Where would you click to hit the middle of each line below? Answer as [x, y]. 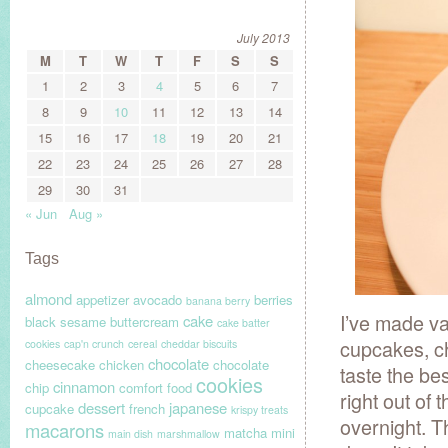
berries [273, 299]
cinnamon [84, 386]
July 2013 [263, 37]
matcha [245, 432]
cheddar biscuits [199, 343]
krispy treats [259, 409]
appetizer [102, 299]
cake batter [243, 322]
